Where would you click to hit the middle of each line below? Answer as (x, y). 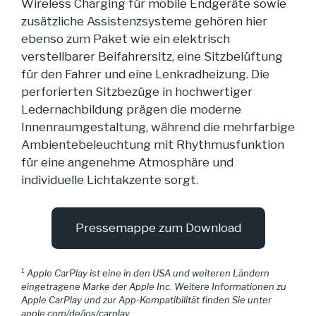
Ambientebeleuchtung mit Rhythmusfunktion (153, 145)
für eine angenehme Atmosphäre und (127, 163)
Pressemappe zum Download (158, 227)
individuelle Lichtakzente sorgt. (110, 180)
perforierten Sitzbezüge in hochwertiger (137, 92)
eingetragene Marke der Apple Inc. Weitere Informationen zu (154, 287)
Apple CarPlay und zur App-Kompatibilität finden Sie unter (146, 300)
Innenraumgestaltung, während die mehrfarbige (158, 127)
